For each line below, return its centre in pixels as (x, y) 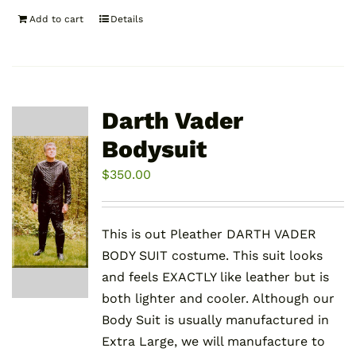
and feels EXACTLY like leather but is (215, 277)
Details (127, 19)
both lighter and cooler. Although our (218, 299)
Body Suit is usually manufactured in (215, 320)
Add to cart (57, 19)
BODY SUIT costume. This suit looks (212, 256)
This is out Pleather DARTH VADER (209, 234)
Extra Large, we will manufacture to (213, 342)
